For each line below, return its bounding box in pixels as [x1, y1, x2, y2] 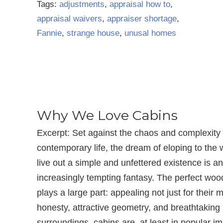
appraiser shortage [107, 14, 177, 23]
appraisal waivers [37, 14, 102, 23]
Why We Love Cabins [37, 107, 178, 123]
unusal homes [124, 28, 176, 38]
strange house [67, 28, 119, 38]
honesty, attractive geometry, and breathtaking [37, 203, 220, 213]
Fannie [37, 28, 62, 38]
